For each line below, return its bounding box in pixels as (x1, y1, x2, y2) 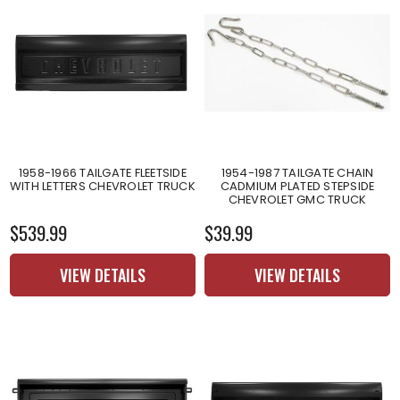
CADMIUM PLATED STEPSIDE (220, 177, 375, 195)
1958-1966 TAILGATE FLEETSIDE (18, 163, 187, 181)
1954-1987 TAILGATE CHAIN (221, 163, 374, 181)
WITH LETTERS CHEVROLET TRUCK (9, 177, 196, 195)
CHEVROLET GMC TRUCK (228, 190, 367, 208)
